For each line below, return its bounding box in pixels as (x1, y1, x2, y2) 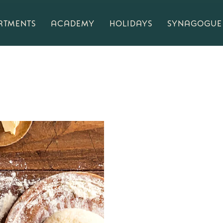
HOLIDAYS (110, 17, 152, 28)
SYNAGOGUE (167, 17, 222, 28)
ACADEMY (51, 17, 95, 28)
